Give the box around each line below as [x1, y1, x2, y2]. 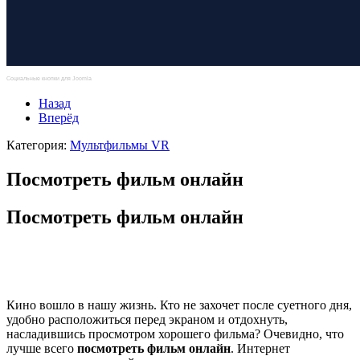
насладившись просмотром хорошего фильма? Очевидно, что [6, 327, 344, 342]
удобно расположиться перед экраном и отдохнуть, [6, 313, 288, 327]
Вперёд [39, 110, 79, 125]
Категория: [6, 137, 70, 152]
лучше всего [6, 342, 77, 356]
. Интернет [231, 342, 290, 356]
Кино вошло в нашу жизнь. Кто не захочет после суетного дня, [6, 298, 352, 313]
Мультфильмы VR [70, 137, 170, 152]
